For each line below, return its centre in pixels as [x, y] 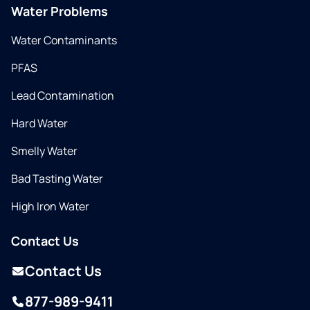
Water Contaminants [64, 40]
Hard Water [39, 124]
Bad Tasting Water [57, 179]
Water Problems [60, 11]
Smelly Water [44, 151]
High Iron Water [50, 207]
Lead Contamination [63, 96]
